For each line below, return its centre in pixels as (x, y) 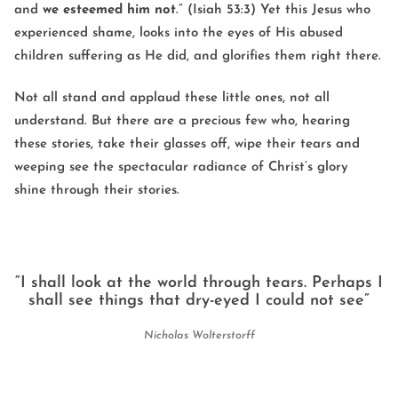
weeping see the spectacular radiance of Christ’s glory (181, 167)
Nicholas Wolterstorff (199, 336)
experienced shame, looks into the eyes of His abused (179, 33)
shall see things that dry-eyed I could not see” (199, 301)
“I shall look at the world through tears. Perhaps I (199, 283)
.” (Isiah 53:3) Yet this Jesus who (273, 10)
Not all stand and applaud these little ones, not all (172, 98)
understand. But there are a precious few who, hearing (182, 121)
